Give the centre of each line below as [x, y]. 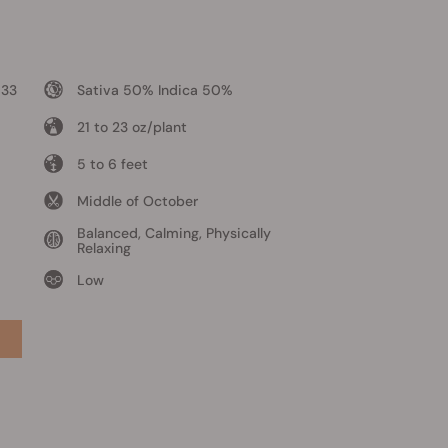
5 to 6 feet [112, 163]
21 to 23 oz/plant [131, 126]
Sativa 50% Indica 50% [154, 89]
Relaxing [103, 247]
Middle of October [137, 200]
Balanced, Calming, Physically [173, 232]
